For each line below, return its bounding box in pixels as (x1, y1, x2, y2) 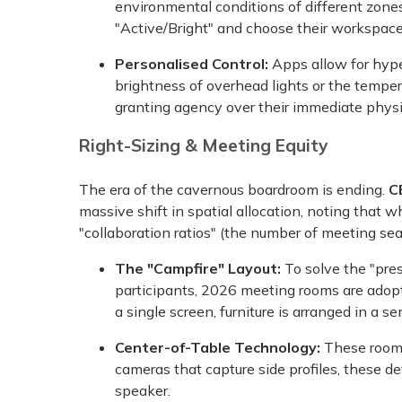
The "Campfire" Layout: (115, 259, 284, 278)
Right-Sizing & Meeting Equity (79, 134, 328, 156)
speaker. (115, 381, 170, 400)
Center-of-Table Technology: (115, 338, 324, 357)
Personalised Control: (115, 54, 272, 73)
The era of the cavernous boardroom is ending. (79, 180, 389, 199)
